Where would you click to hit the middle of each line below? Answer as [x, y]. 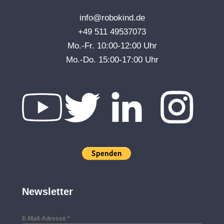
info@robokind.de [112, 18]
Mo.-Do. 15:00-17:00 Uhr [112, 60]
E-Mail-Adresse [45, 218]
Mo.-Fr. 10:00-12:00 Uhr [112, 46]
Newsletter [47, 191]
